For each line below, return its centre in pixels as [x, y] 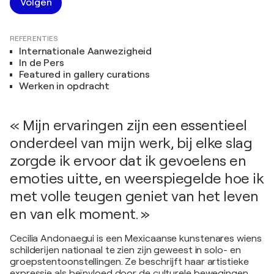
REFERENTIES [34, 39]
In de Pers [42, 63]
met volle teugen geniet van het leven [134, 196]
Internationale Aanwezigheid [86, 51]
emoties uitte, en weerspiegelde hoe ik [137, 179]
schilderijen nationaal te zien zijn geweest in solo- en [125, 250]
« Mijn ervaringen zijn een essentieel [128, 125]
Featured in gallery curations [85, 75]
